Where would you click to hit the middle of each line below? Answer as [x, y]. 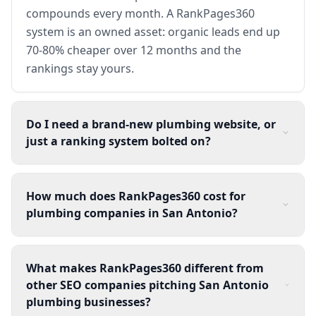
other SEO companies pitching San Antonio [147, 285]
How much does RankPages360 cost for [136, 196]
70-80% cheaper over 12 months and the [134, 50]
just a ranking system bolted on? [119, 141]
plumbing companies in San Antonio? [132, 213]
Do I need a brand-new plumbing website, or [151, 124]
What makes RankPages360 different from [145, 268]
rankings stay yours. [80, 68]
